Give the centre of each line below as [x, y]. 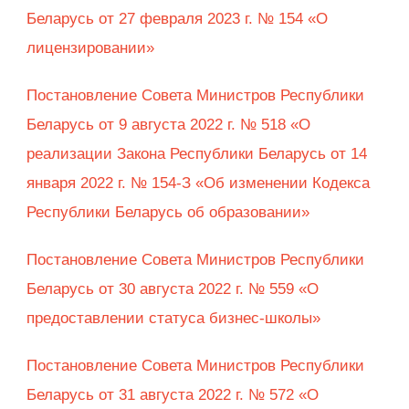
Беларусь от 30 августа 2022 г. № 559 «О [173, 289]
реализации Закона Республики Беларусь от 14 [197, 154]
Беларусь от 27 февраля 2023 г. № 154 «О [177, 19]
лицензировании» [93, 48]
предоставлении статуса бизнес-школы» [176, 319]
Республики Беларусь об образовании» [168, 213]
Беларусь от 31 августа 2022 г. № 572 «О [173, 395]
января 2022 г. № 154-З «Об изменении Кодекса [198, 184]
